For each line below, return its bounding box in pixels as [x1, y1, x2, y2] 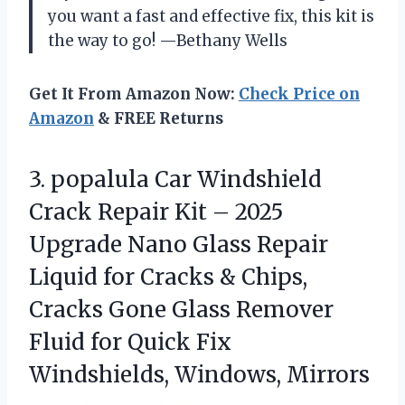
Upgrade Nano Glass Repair [29, 231, 328, 259]
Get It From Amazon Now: [29, 84, 239, 105]
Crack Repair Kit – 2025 [29, 198, 283, 227]
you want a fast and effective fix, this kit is [48, 6, 374, 27]
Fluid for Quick [29, 328, 196, 357]
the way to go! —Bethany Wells [48, 31, 287, 52]
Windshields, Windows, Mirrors [29, 361, 370, 390]
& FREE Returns [94, 108, 223, 129]
